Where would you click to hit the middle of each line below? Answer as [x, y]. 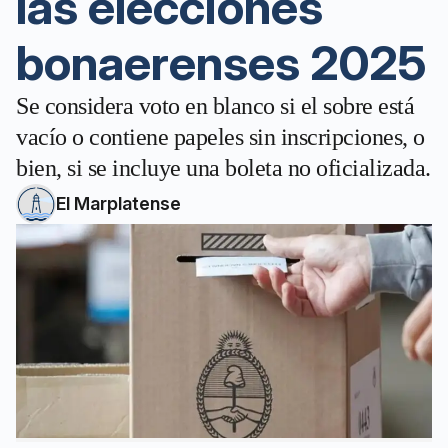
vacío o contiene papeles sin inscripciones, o [220, 137]
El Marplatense [118, 203]
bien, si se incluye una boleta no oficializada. [223, 168]
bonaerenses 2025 [221, 62]
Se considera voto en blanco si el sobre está [215, 106]
